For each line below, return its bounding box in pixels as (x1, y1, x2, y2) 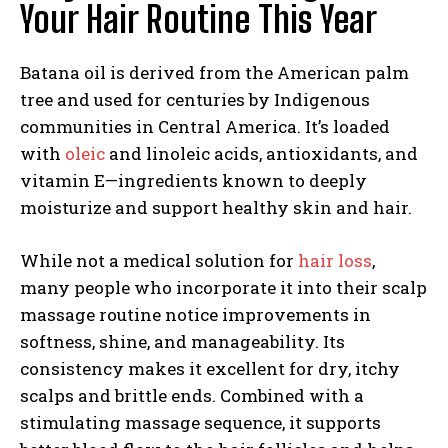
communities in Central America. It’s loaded (20, 114, 390, 138)
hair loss (298, 248, 372, 272)
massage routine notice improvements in (20, 302, 371, 326)
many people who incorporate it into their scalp (20, 275, 427, 299)
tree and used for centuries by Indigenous (20, 87, 370, 111)
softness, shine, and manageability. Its (20, 329, 345, 353)
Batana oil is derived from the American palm (20, 60, 409, 84)
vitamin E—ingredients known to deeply (20, 168, 367, 192)
